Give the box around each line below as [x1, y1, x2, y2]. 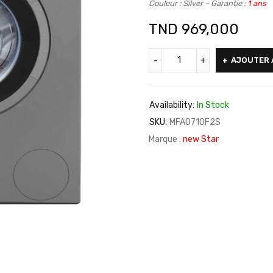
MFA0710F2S [169, 117, 221, 127]
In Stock [197, 100, 229, 110]
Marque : [149, 134, 183, 144]
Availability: [149, 100, 194, 110]
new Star [183, 134, 219, 144]
